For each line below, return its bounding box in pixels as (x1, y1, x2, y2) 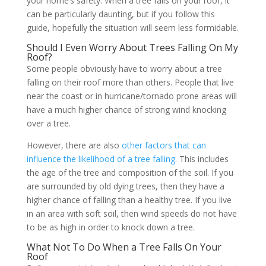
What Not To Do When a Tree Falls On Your (26, 240, 221, 254)
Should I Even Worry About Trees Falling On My (26, 41, 238, 54)
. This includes (175, 153, 229, 164)
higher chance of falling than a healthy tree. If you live (26, 194, 232, 205)
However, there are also (26, 140, 122, 151)
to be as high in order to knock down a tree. (26, 221, 197, 233)
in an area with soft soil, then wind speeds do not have (26, 208, 237, 219)
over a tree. (26, 118, 73, 129)
